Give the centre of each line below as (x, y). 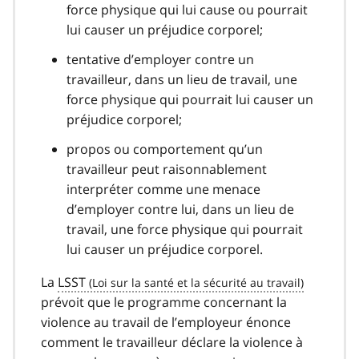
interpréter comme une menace (163, 190)
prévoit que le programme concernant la (164, 303)
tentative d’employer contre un (160, 60)
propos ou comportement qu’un (165, 149)
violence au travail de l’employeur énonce (166, 323)
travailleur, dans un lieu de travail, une (182, 80)
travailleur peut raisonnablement (167, 169)
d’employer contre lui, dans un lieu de (180, 210)
